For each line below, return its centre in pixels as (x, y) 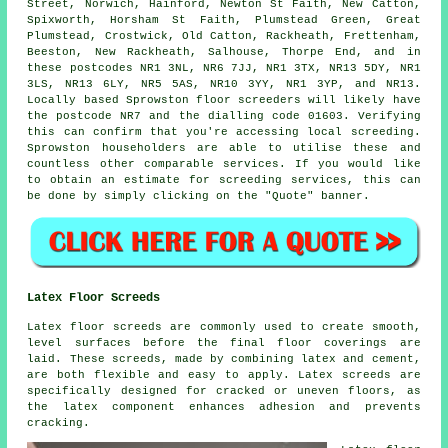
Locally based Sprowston (111, 100)
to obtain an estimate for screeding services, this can (224, 180)
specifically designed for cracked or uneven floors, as (224, 390)
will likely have (361, 100)
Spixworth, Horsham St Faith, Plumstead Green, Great (224, 20)
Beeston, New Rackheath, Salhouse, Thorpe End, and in (224, 52)
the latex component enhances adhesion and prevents (224, 406)
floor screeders (248, 100)
